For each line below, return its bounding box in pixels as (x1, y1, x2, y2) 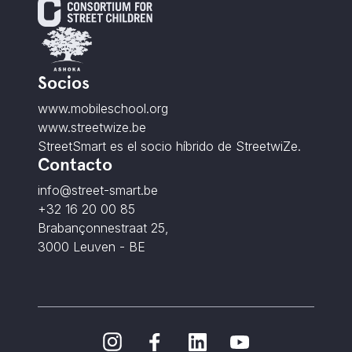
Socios (38, 72, 90, 94)
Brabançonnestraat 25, (38, 220, 169, 236)
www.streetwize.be (38, 119, 146, 136)
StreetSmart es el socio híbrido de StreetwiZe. (38, 138, 301, 155)
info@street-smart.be (38, 182, 158, 199)
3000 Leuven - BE (38, 239, 145, 255)
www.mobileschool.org (38, 101, 168, 117)
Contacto (38, 154, 112, 176)
